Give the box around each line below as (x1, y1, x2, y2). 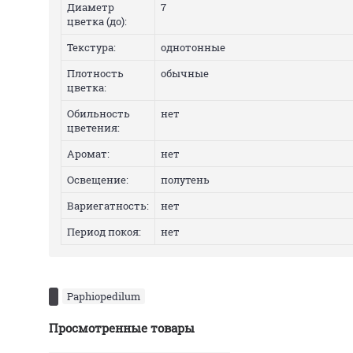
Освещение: (67, 173, 128, 187)
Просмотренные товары (49, 320, 195, 336)
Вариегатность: (67, 199, 149, 213)
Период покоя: (67, 225, 141, 239)
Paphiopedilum (67, 289, 140, 303)
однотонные (161, 40, 225, 54)
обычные (161, 66, 209, 80)
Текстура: (67, 40, 116, 54)
